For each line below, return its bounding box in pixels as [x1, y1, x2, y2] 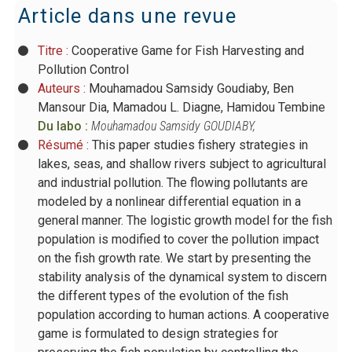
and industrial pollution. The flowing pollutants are [37, 174, 308, 190]
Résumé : [37, 137, 92, 152]
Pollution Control [37, 61, 129, 77]
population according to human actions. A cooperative [37, 306, 329, 322]
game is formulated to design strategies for [37, 325, 278, 341]
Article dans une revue [17, 4, 236, 28]
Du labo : [37, 118, 91, 134]
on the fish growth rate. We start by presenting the [37, 250, 311, 266]
